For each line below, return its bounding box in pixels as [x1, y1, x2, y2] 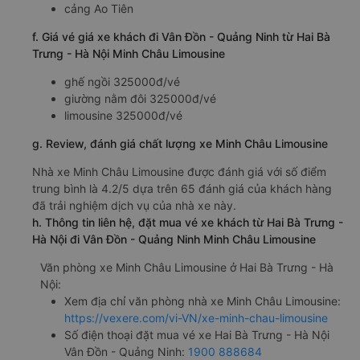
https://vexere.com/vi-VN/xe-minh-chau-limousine [64, 311, 328, 325]
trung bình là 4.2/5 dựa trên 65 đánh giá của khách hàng [32, 182, 332, 196]
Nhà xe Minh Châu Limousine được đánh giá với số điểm [32, 165, 326, 179]
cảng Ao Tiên [64, 2, 133, 16]
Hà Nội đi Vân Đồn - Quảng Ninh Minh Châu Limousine [32, 232, 316, 247]
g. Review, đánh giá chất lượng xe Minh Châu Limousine [32, 137, 328, 151]
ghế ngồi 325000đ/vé [64, 75, 180, 89]
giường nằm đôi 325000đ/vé [64, 92, 216, 106]
